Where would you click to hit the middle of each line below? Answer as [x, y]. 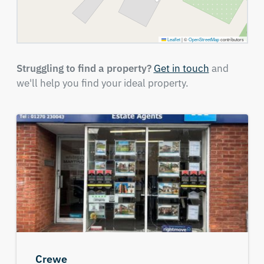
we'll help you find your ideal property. [102, 83]
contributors [231, 39]
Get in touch [181, 68]
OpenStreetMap [204, 39]
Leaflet [173, 39]
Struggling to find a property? [84, 68]
